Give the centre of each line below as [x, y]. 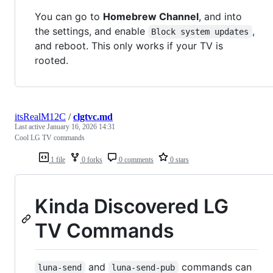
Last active [31, 127]
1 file [57, 160]
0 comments [135, 160]
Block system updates [200, 32]
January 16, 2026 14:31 [81, 127]
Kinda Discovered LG [132, 207]
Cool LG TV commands [50, 138]
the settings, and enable [91, 31]
